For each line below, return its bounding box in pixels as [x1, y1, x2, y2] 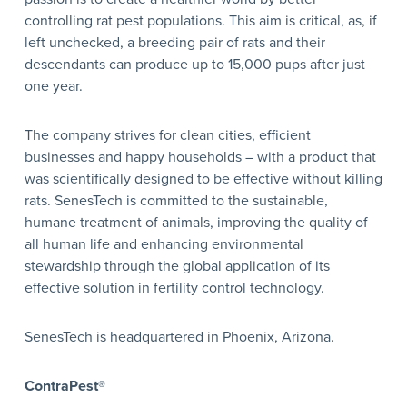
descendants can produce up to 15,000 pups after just [24, 55, 365, 74]
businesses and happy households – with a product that [24, 147, 376, 166]
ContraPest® [24, 376, 105, 395]
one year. [24, 76, 83, 95]
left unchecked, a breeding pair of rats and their [24, 33, 325, 52]
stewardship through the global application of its [24, 256, 330, 275]
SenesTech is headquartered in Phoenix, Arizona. [24, 327, 334, 346]
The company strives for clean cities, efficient [24, 125, 311, 144]
